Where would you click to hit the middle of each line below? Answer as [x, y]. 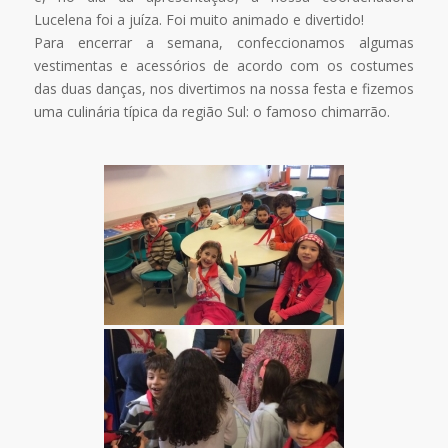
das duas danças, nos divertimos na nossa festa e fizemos [224, 88]
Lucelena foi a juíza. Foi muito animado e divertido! [198, 19]
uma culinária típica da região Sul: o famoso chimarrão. [211, 111]
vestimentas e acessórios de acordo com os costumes [224, 65]
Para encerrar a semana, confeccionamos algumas [224, 42]
